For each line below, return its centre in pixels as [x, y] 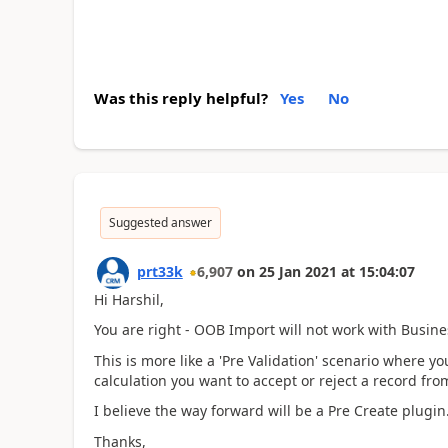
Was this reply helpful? [180, 97]
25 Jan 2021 [297, 271]
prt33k [159, 271]
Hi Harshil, [128, 299]
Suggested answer [160, 222]
